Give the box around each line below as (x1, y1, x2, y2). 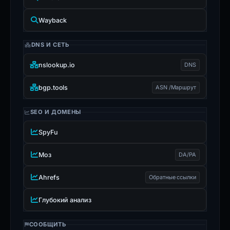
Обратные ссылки (149, 173, 196, 181)
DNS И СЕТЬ (31, 41, 69, 48)
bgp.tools (39, 83, 68, 91)
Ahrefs (39, 173, 60, 181)
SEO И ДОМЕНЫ (30, 108, 81, 116)
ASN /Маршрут (155, 83, 196, 91)
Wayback (39, 16, 67, 24)
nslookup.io (39, 61, 75, 69)
